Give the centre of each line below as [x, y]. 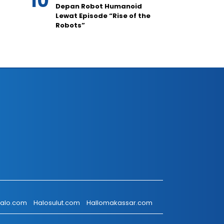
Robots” [70, 25]
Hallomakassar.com [119, 203]
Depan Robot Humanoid [99, 6]
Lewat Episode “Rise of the [103, 16]
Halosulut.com [57, 203]
